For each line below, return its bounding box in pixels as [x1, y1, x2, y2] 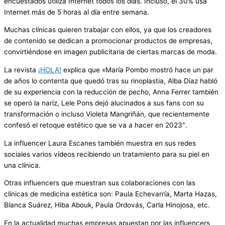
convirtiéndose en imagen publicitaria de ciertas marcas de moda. [4, 48, 217, 56]
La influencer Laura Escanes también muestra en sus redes [4, 139, 196, 147]
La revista [4, 66, 38, 74]
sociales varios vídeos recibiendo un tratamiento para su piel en [4, 150, 209, 158]
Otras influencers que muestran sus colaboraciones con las [4, 179, 195, 187]
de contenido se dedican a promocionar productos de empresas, [4, 37, 212, 45]
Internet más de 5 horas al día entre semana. [4, 8, 149, 16]
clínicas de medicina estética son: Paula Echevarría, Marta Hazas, [4, 190, 217, 198]
